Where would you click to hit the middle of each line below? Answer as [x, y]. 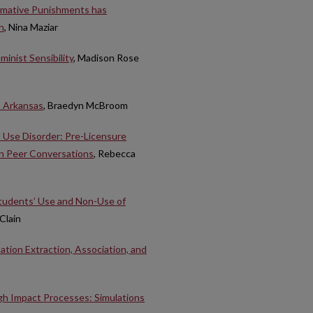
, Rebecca [115, 153]
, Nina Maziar [31, 27]
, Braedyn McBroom [86, 105]
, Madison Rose [106, 57]
